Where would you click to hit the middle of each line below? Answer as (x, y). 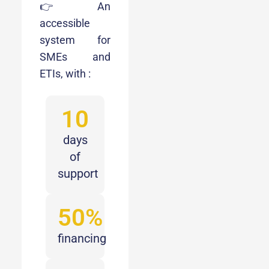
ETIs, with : (65, 73)
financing (82, 238)
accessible (65, 23)
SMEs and (75, 56)
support (78, 173)
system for (75, 40)
